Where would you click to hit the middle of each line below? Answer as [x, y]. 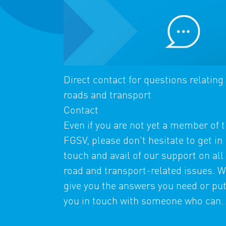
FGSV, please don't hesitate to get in [143, 142]
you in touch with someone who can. [144, 202]
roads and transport [107, 96]
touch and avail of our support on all [144, 157]
